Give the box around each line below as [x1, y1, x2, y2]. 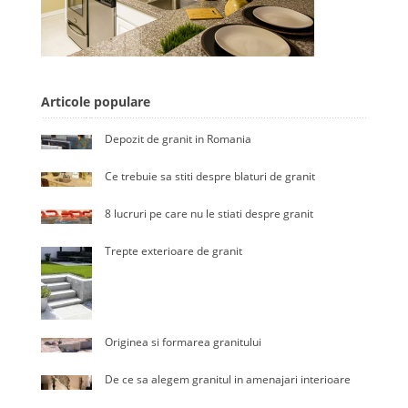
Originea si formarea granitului [105, 334, 261, 350]
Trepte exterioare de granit [105, 243, 242, 259]
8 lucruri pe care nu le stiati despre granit [105, 206, 313, 221]
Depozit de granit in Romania [105, 131, 251, 147]
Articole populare [41, 93, 150, 110]
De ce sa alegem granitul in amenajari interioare [105, 372, 351, 387]
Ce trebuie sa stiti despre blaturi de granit [105, 168, 315, 184]
